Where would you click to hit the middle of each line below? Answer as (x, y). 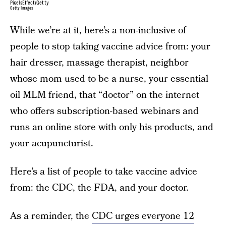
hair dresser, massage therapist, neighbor (99, 63)
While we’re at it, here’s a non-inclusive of (98, 31)
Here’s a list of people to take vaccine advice (104, 172)
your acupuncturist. (52, 144)
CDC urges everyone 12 (143, 216)
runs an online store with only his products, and (112, 127)
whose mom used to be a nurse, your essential (109, 79)
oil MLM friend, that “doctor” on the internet (105, 95)
